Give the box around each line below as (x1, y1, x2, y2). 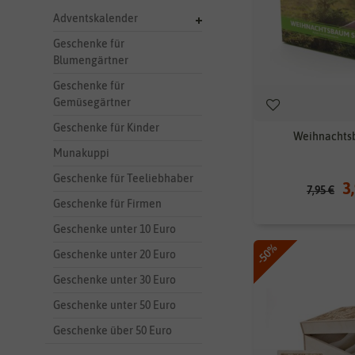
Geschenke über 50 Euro (53, 323, 172, 337)
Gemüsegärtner (53, 95, 131, 109)
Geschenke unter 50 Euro (53, 298, 176, 311)
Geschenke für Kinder (53, 120, 159, 134)
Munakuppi (53, 146, 109, 159)
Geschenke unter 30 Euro (53, 273, 176, 286)
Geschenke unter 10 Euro (53, 222, 176, 235)
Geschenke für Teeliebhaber (53, 171, 193, 185)
